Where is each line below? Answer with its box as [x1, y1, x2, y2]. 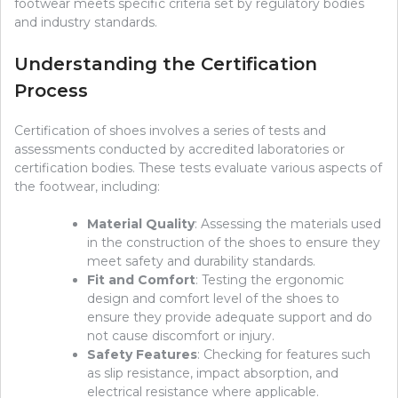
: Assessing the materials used [195, 216, 381, 233]
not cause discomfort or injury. [87, 328, 275, 345]
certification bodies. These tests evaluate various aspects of [14, 160, 382, 177]
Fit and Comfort [87, 272, 195, 289]
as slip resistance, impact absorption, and [87, 365, 338, 382]
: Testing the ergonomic [195, 272, 344, 289]
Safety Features [87, 346, 197, 363]
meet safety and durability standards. [87, 253, 315, 270]
